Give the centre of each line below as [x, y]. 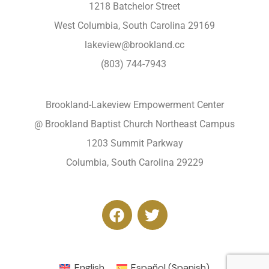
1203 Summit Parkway [134, 144]
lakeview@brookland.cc [134, 45]
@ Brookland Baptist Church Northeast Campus [134, 124]
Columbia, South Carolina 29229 [134, 163]
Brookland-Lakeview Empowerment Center [134, 105]
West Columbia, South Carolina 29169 [134, 26]
